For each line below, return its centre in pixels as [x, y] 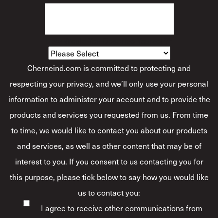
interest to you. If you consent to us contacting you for [109, 161]
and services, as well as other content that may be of [109, 145]
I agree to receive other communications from [122, 208]
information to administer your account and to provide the [109, 99]
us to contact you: [109, 192]
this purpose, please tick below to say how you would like [109, 176]
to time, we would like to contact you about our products [109, 130]
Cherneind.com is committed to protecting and [109, 67]
